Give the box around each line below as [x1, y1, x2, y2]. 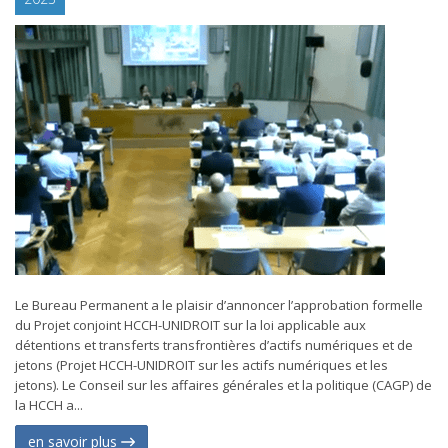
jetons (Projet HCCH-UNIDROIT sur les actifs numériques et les [15, 356, 388, 374]
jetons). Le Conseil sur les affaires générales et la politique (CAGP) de [15, 376, 432, 394]
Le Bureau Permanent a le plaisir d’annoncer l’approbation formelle [15, 296, 423, 314]
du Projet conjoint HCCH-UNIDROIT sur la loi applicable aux [15, 316, 366, 334]
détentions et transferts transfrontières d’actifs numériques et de [15, 336, 413, 354]
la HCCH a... [15, 396, 83, 414]
